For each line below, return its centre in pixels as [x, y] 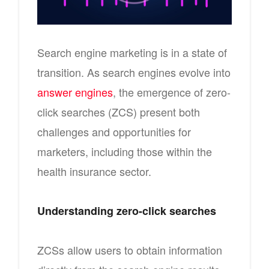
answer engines [75, 92]
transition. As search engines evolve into [134, 72]
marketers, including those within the [125, 151]
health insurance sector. [94, 171]
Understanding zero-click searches [127, 210]
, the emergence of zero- [172, 92]
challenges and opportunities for [114, 131]
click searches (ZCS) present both [119, 111]
